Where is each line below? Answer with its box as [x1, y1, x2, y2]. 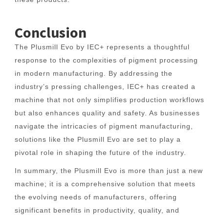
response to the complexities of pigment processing [15, 56, 198, 64]
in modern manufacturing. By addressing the [15, 69, 173, 77]
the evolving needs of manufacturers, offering [15, 193, 177, 201]
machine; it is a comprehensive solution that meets [15, 180, 196, 188]
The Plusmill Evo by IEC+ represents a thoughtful [15, 43, 190, 51]
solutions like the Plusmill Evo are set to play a [15, 135, 181, 143]
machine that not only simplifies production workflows [15, 96, 204, 104]
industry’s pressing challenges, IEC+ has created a [15, 83, 196, 90]
